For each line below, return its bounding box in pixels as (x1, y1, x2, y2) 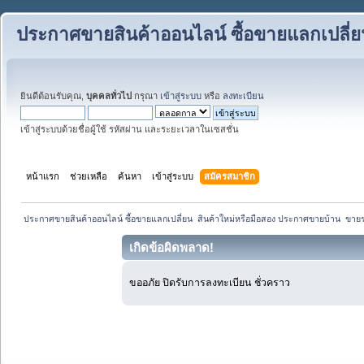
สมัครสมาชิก (204, 171, 256, 181)
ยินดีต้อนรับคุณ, (20, 91, 86, 101)
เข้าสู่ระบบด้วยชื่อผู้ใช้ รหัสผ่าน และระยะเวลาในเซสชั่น (20, 124, 239, 134)
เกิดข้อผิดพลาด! (129, 240, 214, 254)
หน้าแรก (26, 171, 60, 181)
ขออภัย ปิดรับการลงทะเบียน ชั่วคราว (129, 277, 291, 289)
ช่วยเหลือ (70, 171, 108, 181)
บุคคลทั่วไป (86, 91, 132, 101)
